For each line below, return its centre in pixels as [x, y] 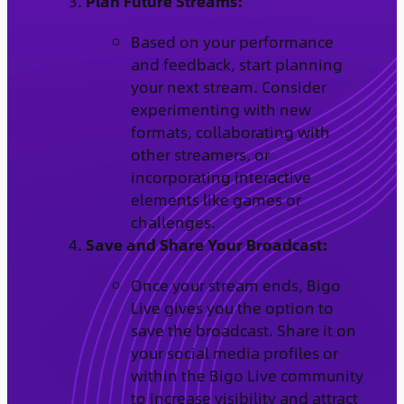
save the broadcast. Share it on [243, 330]
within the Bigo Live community [247, 375]
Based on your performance [232, 41]
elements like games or [216, 199]
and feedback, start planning [236, 64]
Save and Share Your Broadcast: [207, 244]
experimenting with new [220, 109]
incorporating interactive [220, 176]
